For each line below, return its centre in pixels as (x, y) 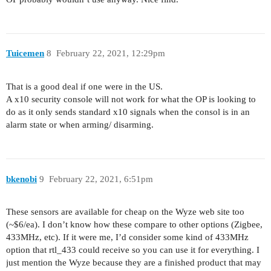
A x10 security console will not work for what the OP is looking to (131, 100)
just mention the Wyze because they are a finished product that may (134, 263)
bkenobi (21, 179)
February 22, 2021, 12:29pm (110, 54)
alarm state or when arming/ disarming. (80, 125)
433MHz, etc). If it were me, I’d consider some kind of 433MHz (127, 237)
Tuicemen (25, 54)
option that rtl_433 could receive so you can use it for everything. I (133, 250)
